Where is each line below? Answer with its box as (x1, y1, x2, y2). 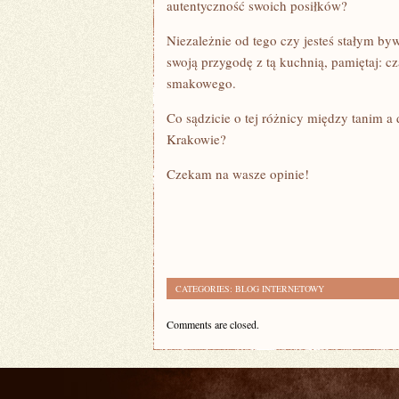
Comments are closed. (167, 317, 259, 331)
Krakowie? (167, 130, 226, 148)
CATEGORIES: (175, 282, 235, 295)
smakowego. (167, 74, 236, 92)
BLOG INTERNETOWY (235, 282, 324, 295)
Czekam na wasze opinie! (167, 165, 309, 183)
